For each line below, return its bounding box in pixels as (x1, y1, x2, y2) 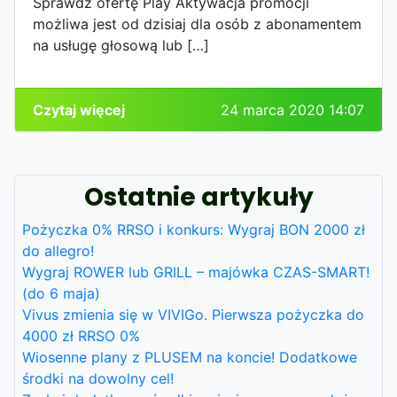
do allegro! (22, 241, 94, 260)
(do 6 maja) (22, 284, 100, 302)
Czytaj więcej (33, 100, 125, 119)
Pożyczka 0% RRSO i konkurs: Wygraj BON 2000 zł (22, 220, 365, 238)
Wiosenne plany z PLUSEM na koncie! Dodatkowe (22, 347, 357, 366)
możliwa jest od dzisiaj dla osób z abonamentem (33, 14, 362, 33)
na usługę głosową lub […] (33, 35, 209, 54)
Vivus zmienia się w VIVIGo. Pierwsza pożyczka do (22, 305, 364, 323)
